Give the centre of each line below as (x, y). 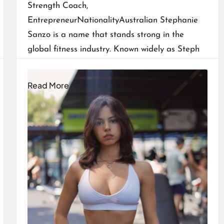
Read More (48, 85)
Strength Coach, (57, 6)
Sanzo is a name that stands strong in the (105, 35)
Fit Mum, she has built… (71, 64)
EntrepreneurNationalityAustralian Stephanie (112, 20)
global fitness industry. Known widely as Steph (113, 49)
